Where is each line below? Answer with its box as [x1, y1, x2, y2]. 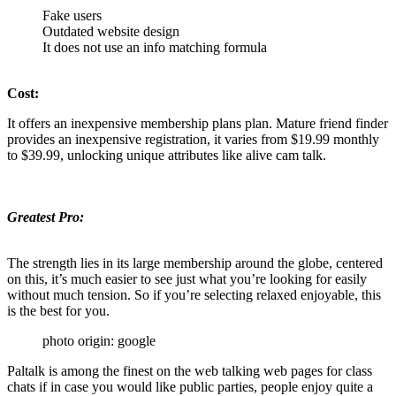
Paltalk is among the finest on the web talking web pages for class [7, 363, 372, 379]
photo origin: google [42, 333, 156, 349]
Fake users [42, 8, 102, 24]
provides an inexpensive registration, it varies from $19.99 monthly [7, 132, 379, 148]
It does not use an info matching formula [42, 40, 267, 56]
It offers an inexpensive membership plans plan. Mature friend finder [7, 116, 388, 132]
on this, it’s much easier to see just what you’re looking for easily [7, 271, 367, 287]
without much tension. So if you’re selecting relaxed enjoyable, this [7, 287, 381, 303]
